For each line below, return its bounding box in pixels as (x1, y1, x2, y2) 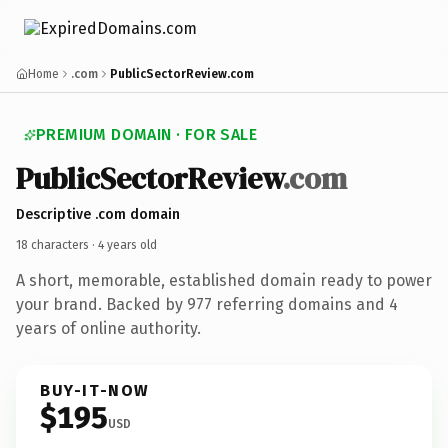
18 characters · (16, 237, 98, 252)
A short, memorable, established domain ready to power (16, 270, 432, 290)
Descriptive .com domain (16, 205, 180, 223)
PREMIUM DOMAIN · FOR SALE (36, 125, 257, 144)
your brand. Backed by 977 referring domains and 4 (16, 294, 398, 314)
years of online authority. (16, 318, 201, 338)
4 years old (98, 237, 157, 252)
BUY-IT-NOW (40, 380, 150, 400)
